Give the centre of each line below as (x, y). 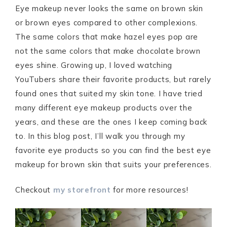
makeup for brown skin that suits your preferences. (113, 164)
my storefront (82, 190)
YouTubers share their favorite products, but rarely (113, 79)
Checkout (34, 190)
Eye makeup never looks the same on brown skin (109, 8)
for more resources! (149, 190)
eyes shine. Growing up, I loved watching (94, 65)
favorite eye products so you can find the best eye (113, 150)
